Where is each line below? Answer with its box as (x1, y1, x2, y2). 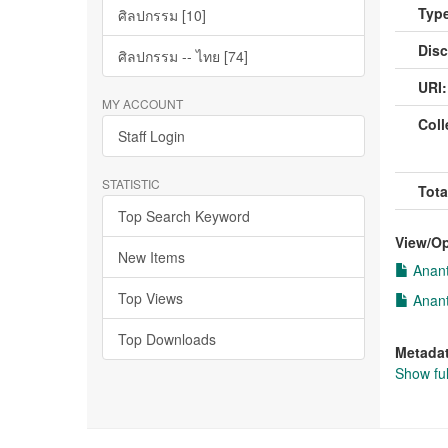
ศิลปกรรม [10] (118, 5, 206, 25)
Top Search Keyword (118, 206, 250, 226)
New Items (118, 247, 185, 267)
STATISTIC (102, 175, 160, 192)
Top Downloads (118, 329, 216, 349)
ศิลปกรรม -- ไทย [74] (118, 46, 248, 66)
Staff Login (118, 126, 185, 146)
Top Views (118, 288, 183, 308)
